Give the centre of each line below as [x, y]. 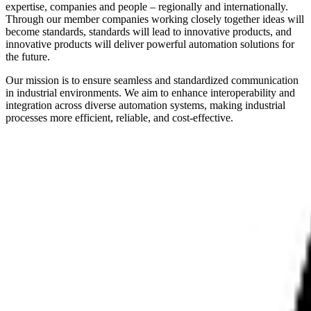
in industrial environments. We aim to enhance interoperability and [150, 93]
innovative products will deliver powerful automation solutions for [150, 44]
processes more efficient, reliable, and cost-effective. [119, 118]
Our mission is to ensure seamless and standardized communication [152, 81]
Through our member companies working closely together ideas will [155, 19]
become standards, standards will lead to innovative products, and [149, 32]
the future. [29, 57]
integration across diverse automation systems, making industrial [145, 106]
